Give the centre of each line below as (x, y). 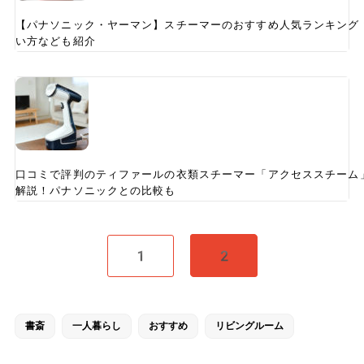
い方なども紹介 (55, 41)
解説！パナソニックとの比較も (95, 191)
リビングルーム (249, 326)
